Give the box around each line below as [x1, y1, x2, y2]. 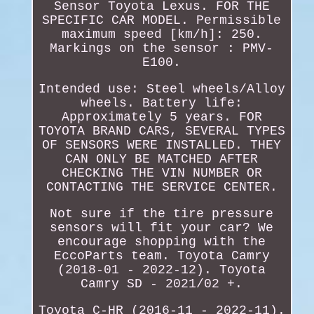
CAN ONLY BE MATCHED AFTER [65, 151, 259, 166]
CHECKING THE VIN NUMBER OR [61, 165, 262, 180]
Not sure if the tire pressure [50, 206, 274, 221]
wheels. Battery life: [81, 95, 243, 110]
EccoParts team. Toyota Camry [53, 248, 270, 263]
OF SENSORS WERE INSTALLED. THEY [42, 137, 282, 152]
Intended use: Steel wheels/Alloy [38, 81, 285, 96]
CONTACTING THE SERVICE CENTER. [46, 179, 278, 194]
